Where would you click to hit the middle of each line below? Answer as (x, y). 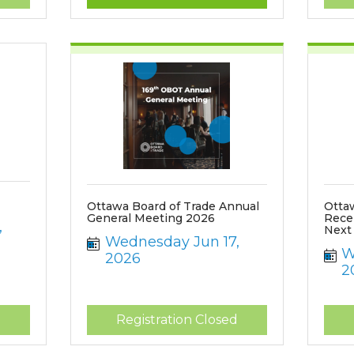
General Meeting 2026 (151, 218)
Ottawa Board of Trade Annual (173, 206)
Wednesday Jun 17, (172, 242)
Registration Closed (177, 320)
